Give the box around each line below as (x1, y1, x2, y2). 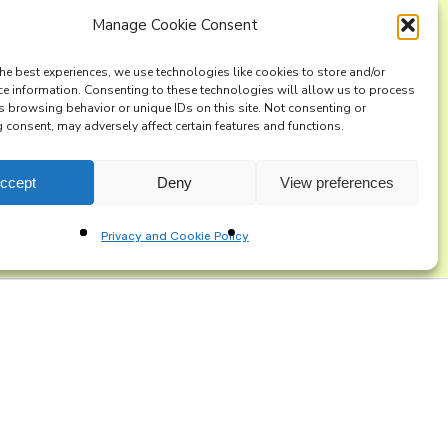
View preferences (279, 173, 394, 191)
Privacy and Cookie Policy (100, 229, 249, 245)
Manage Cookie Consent (91, 15, 258, 35)
